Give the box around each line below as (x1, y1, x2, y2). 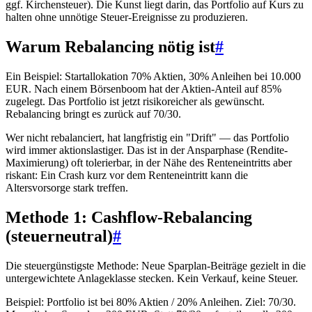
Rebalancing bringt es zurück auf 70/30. (6, 107, 181, 120)
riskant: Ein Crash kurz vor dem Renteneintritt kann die (6, 169, 248, 181)
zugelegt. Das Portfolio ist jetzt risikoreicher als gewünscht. (6, 95, 265, 107)
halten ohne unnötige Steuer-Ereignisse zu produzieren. (6, 10, 248, 23)
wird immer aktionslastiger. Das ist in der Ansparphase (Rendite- (6, 143, 288, 156)
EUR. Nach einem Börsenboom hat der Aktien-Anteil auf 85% (6, 82, 281, 95)
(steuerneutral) (6, 226, 113, 245)
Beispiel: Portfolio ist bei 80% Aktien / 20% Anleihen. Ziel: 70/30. (6, 295, 296, 308)
